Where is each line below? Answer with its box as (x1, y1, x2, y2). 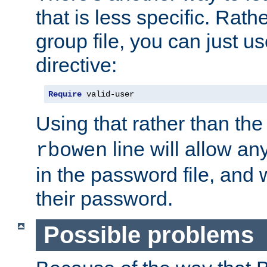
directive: (36, 54, 117, 77)
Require (48, 89, 82, 100)
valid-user (82, 89, 134, 100)
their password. (36, 187, 173, 210)
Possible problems (43, 222, 254, 249)
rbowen (36, 139, 107, 163)
